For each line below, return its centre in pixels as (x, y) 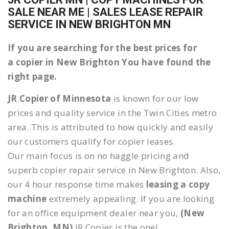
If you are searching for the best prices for (102, 48)
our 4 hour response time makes (77, 185)
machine (27, 199)
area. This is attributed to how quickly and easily (110, 127)
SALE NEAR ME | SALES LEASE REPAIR (105, 12)
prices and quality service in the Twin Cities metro (112, 113)
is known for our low (155, 99)
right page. (34, 77)
